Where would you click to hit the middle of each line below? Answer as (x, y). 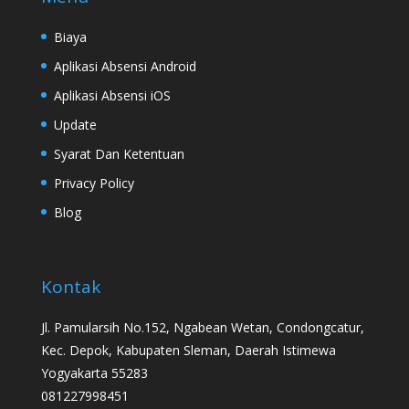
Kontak (70, 287)
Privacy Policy (94, 184)
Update (75, 125)
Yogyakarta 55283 (94, 373)
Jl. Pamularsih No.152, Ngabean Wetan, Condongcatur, (202, 328)
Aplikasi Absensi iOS (112, 96)
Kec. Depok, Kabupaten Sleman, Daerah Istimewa (188, 351)
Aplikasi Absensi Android (125, 67)
